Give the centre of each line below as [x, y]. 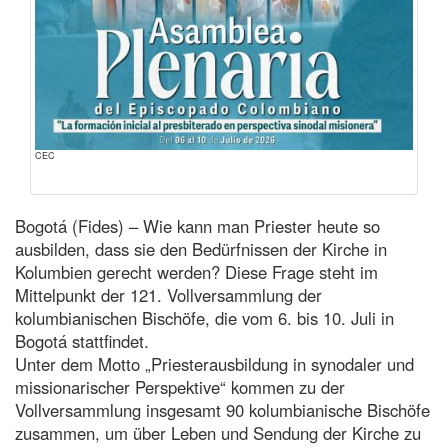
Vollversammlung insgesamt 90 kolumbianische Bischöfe [222, 409]
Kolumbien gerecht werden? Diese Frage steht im [196, 271]
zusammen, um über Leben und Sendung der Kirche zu [218, 432]
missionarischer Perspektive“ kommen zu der [180, 386]
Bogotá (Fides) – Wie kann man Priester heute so [197, 225]
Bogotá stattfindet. [82, 340]
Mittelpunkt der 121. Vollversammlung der [168, 294]
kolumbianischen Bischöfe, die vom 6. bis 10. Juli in [204, 317]
